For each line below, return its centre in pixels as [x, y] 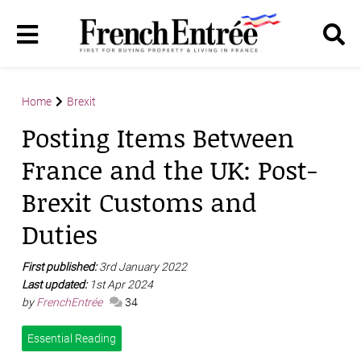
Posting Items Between [158, 138]
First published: [60, 267]
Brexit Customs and [139, 202]
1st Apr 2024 [121, 285]
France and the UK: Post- [170, 170]
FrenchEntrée [71, 303]
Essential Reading [72, 339]
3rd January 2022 [143, 267]
